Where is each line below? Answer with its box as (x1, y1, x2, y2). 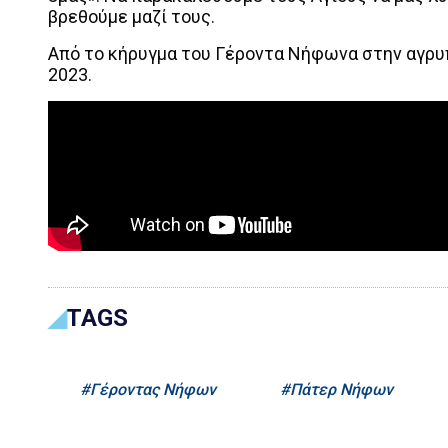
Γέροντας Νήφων (90, 380, 216, 400)
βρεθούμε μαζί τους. (48, 6, 215, 28)
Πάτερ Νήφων (290, 380, 393, 400)
